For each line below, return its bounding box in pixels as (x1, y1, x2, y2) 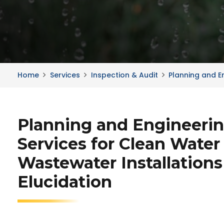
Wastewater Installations (17, 153, 222, 172)
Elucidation (17, 172, 112, 191)
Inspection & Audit (90, 70, 158, 80)
